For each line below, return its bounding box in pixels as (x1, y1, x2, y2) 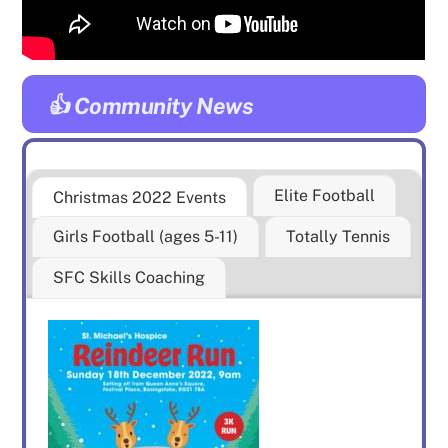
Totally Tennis (286, 226, 391, 246)
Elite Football (274, 185, 376, 205)
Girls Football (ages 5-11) (53, 226, 239, 246)
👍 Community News (47, 92, 254, 119)
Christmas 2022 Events (53, 187, 227, 207)
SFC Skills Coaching (53, 267, 206, 287)
